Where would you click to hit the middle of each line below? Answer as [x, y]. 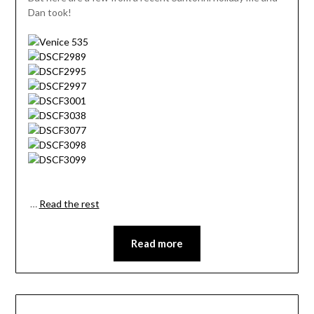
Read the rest [69, 204]
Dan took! [49, 13]
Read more [157, 244]
